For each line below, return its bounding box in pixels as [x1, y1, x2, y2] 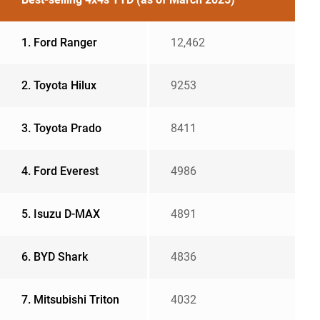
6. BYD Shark [21, 250, 88, 264]
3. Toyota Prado [21, 121, 101, 136]
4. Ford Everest [21, 164, 99, 179]
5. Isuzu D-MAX [21, 207, 100, 221]
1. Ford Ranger [21, 36, 97, 50]
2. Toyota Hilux [21, 79, 96, 93]
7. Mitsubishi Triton [21, 293, 119, 307]
